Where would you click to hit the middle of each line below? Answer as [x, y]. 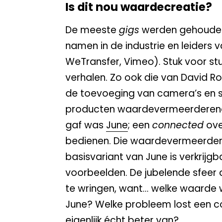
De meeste [92, 30]
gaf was [86, 125]
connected [178, 125]
